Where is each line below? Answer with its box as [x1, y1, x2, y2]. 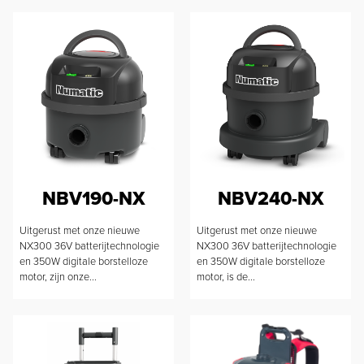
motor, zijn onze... [19, 269, 97, 285]
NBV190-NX [41, 184, 145, 213]
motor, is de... [197, 269, 255, 285]
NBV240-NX [217, 184, 324, 213]
